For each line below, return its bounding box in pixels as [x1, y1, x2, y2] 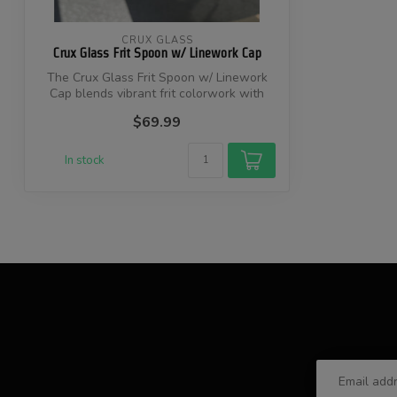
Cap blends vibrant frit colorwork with [50, 85, 264, 103]
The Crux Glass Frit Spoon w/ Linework [46, 69, 268, 87]
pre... [144, 101, 170, 119]
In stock [64, 152, 105, 168]
